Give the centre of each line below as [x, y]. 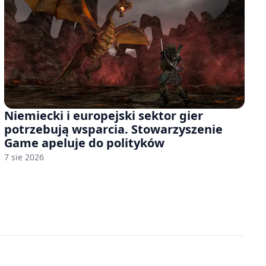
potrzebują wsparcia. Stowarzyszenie [113, 129]
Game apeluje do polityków [84, 142]
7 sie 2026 [24, 157]
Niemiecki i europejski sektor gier [103, 115]
